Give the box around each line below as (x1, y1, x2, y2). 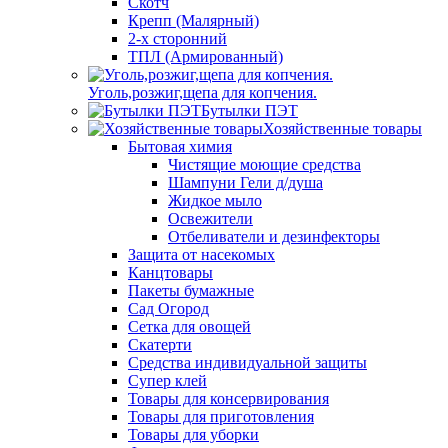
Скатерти (128, 335, 192, 353)
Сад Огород (128, 299, 209, 317)
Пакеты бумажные (128, 281, 254, 299)
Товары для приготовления (128, 407, 314, 425)
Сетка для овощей (128, 317, 251, 335)
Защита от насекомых (128, 245, 275, 263)
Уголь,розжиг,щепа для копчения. (88, 83, 317, 101)
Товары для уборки (128, 425, 259, 443)
